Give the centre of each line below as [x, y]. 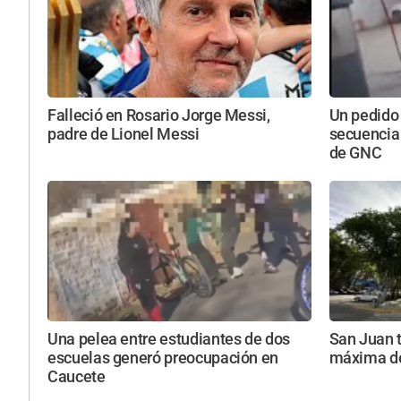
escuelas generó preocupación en [163, 358]
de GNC [355, 153]
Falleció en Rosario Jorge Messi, [159, 115]
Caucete [77, 377]
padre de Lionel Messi [124, 134]
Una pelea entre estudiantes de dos [169, 340]
